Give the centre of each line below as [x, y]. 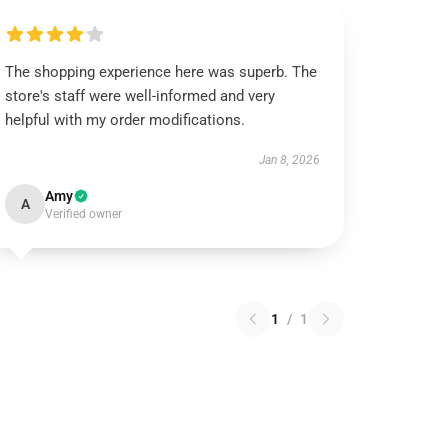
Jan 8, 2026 [289, 160]
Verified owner [84, 214]
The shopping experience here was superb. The [161, 72]
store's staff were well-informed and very [140, 96]
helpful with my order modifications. [125, 120]
